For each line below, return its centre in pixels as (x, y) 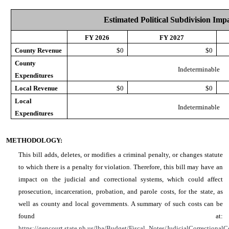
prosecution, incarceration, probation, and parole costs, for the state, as (121, 191)
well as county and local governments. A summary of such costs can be (121, 204)
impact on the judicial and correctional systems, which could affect (121, 179)
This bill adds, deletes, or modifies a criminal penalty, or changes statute (121, 155)
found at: (121, 216)
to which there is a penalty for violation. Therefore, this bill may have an (121, 167)
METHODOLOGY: (34, 140)
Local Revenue (36, 88)
